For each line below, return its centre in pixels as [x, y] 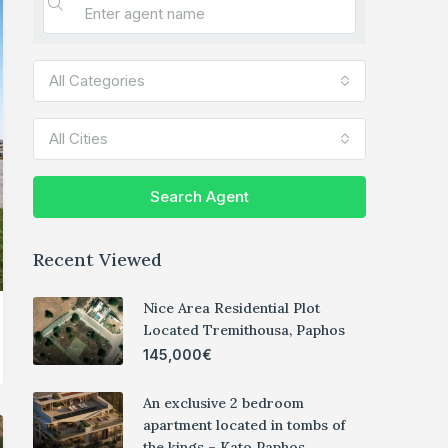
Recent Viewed [97, 260]
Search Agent [199, 197]
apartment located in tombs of [244, 425]
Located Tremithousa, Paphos [244, 330]
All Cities [78, 139]
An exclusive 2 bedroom [223, 403]
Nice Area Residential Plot [231, 308]
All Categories [97, 81]
